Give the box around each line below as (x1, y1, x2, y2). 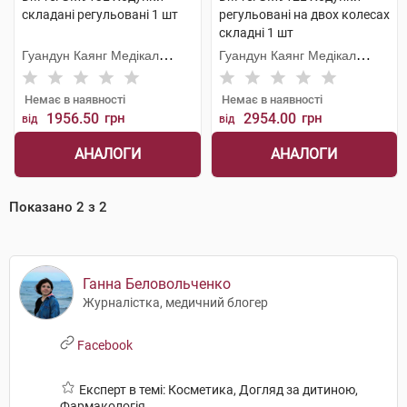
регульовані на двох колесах (218, 7, 390, 22)
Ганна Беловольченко (83, 275, 231, 293)
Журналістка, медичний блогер (83, 295, 268, 310)
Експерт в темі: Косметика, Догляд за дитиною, (76, 382, 358, 397)
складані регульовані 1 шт (22, 7, 178, 22)
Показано (9, 199, 76, 215)
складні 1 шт (218, 25, 293, 40)
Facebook (74, 338, 133, 352)
